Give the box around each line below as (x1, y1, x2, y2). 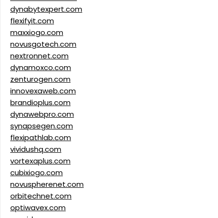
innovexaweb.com (10, 86, 76, 96)
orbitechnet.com (10, 191, 72, 201)
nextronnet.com (10, 51, 69, 61)
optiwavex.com (10, 202, 66, 213)
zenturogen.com (10, 74, 71, 85)
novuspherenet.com (10, 179, 84, 190)
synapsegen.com (10, 121, 73, 131)
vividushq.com (10, 144, 61, 155)
